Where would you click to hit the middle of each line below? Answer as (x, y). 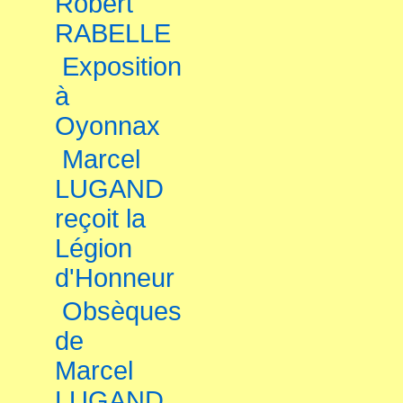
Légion (94, 248)
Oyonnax (107, 126)
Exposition (122, 67)
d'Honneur (115, 278)
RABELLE (113, 33)
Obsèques (122, 311)
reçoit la (100, 219)
